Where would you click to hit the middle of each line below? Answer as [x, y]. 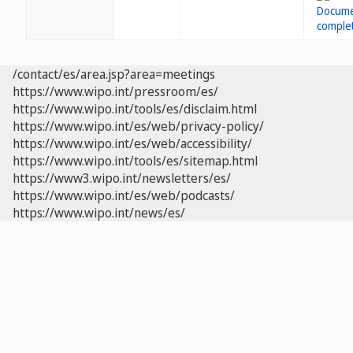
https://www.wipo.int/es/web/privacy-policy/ [138, 126]
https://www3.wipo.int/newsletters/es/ [122, 178]
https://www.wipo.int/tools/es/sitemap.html [135, 161]
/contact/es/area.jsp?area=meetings [114, 74]
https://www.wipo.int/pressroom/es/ [115, 91]
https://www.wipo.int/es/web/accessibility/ [132, 143]
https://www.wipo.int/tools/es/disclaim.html [135, 109]
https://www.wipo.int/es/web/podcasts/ [124, 195]
